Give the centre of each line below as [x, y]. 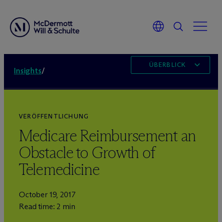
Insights [28, 71]
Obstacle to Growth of [87, 153]
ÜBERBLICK [167, 65]
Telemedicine [59, 169]
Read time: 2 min [47, 206]
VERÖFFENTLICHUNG [54, 116]
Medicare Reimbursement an [107, 136]
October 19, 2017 [47, 194]
